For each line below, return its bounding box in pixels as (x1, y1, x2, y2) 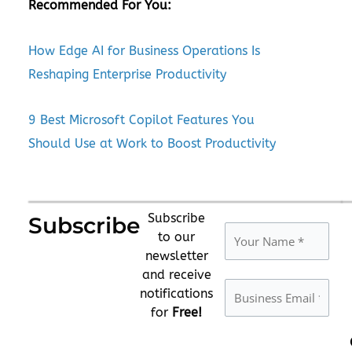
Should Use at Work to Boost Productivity (28, 135, 276, 151)
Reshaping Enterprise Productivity (28, 66, 226, 82)
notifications (140, 285, 213, 301)
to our (158, 229, 195, 244)
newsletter (145, 247, 208, 263)
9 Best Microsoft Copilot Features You (28, 112, 255, 127)
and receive (141, 266, 211, 282)
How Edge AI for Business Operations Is (28, 42, 260, 58)
